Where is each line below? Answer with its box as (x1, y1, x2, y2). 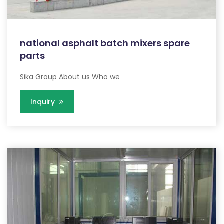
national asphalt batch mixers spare (20, 36, 190, 49)
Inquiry (30, 96, 57, 107)
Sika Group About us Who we (20, 71, 120, 82)
